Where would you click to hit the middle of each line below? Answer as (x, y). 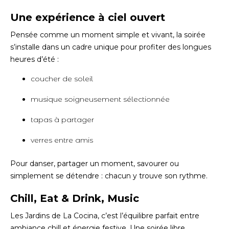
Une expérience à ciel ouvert (88, 17)
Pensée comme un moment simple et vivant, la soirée (108, 35)
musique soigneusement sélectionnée (100, 99)
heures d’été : (35, 59)
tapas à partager (62, 120)
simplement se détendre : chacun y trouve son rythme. (109, 176)
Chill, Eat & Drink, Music (75, 198)
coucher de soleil (62, 79)
